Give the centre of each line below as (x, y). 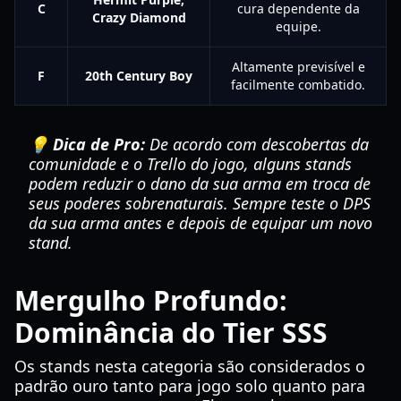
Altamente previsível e (298, 67)
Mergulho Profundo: (151, 300)
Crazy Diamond (139, 17)
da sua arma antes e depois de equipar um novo (200, 223)
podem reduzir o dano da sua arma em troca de (200, 183)
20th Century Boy (139, 76)
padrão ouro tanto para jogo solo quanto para (190, 386)
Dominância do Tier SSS (171, 333)
